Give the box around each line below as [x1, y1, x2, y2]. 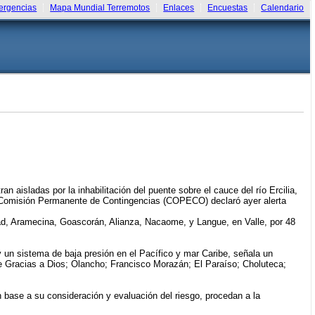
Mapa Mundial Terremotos [50, 4, 150, 12]
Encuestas [207, 4, 248, 12]
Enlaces [163, 4, 195, 12]
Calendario [261, 4, 304, 12]
